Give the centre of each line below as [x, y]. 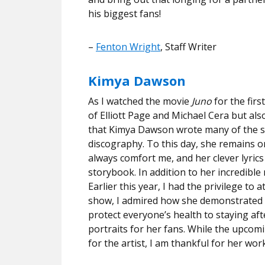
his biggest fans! [125, 13]
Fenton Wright [128, 46]
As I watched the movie [140, 101]
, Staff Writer [188, 46]
